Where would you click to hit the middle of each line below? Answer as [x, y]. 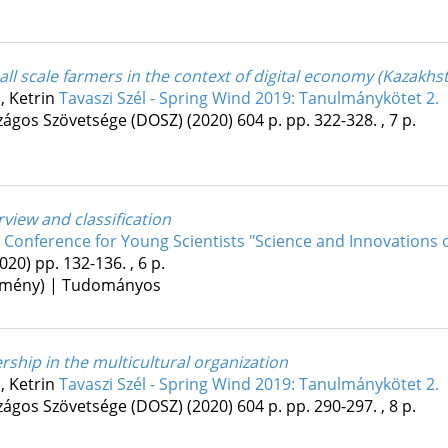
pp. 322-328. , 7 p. [350, 120]
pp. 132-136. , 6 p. [99, 263]
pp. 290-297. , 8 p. [350, 406]
